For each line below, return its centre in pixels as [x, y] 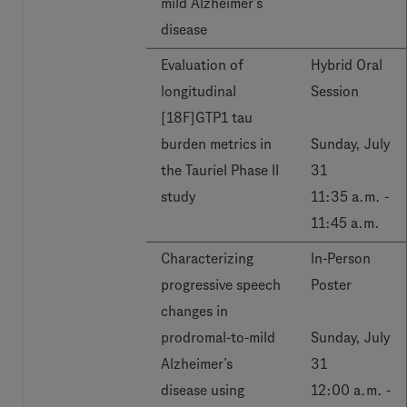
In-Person [341, 258]
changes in [194, 311]
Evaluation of [202, 65]
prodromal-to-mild [218, 338]
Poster [331, 285]
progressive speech [221, 285]
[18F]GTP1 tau [207, 118]
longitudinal [199, 91]
